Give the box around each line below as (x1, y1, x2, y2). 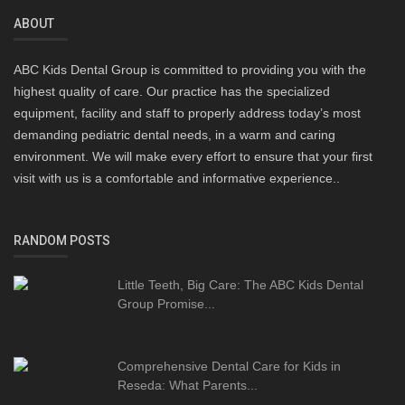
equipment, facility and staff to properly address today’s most (14, 106, 361, 121)
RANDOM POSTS (14, 233, 110, 249)
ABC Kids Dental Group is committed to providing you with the (14, 62, 366, 78)
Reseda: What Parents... (118, 378, 258, 393)
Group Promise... (118, 297, 215, 312)
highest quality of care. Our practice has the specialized (14, 84, 330, 99)
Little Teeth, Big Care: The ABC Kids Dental (118, 278, 363, 293)
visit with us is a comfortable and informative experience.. (14, 171, 340, 186)
